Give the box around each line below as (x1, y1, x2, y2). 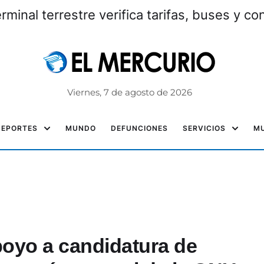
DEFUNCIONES (111, 124, 168, 133)
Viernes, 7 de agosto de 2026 (67, 87, 192, 98)
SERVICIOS (183, 124, 226, 133)
